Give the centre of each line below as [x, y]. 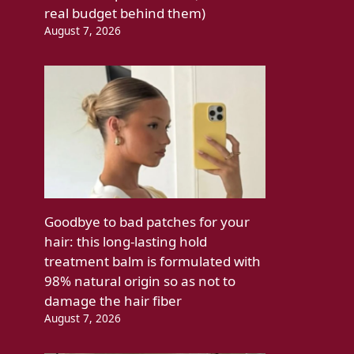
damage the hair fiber [113, 301]
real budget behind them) [125, 13]
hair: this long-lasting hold [126, 242]
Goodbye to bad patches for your [147, 222]
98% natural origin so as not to [140, 281]
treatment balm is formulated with [153, 262]
